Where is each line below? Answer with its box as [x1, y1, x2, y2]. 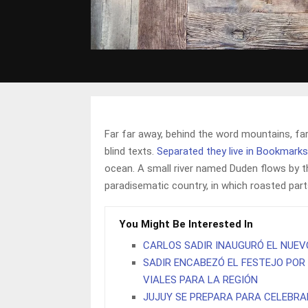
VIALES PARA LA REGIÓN [143, 273, 258, 286]
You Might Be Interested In [119, 217, 253, 230]
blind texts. [104, 144, 157, 157]
